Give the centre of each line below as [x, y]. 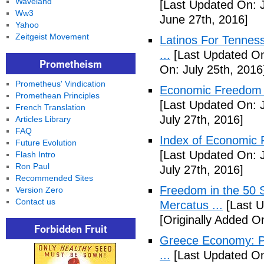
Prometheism [71, 64]
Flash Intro [35, 154]
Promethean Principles [57, 95]
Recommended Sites [54, 178]
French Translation [50, 107]
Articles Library [43, 119]
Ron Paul [32, 166]
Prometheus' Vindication [60, 84]
